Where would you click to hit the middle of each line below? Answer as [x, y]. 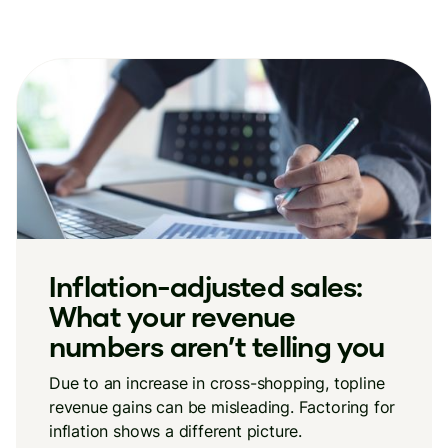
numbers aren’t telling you [217, 346]
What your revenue [172, 316]
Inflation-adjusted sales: [206, 286]
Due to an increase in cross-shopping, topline [217, 383]
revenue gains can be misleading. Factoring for [222, 407]
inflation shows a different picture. [176, 431]
